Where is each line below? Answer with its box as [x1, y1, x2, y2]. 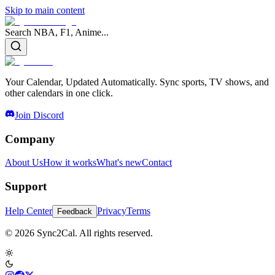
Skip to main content [5, 5, 85, 15]
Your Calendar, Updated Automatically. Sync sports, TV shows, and [5, 77, 269, 87]
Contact [142, 157, 172, 168]
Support [5, 180, 47, 193]
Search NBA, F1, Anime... [5, 27, 109, 37]
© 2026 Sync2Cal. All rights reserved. [5, 227, 153, 238]
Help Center [5, 205, 52, 216]
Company [5, 132, 55, 145]
